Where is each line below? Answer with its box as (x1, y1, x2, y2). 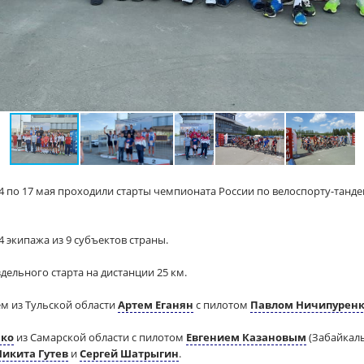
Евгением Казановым (186, 330, 306, 344)
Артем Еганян (118, 297, 193, 312)
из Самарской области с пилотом (14, 330, 186, 344)
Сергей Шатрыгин (80, 346, 179, 361)
